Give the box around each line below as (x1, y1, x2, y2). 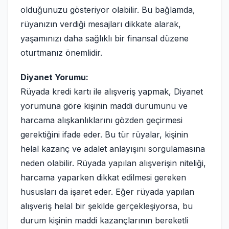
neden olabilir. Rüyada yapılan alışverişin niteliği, (20, 158, 206, 168)
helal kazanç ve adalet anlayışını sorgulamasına (20, 144, 205, 154)
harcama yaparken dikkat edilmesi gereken (20, 172, 186, 182)
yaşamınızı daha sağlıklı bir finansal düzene (20, 33, 189, 43)
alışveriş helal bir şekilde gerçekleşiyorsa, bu (20, 201, 193, 211)
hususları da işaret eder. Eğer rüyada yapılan (20, 187, 194, 197)
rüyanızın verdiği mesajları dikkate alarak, (20, 19, 181, 29)
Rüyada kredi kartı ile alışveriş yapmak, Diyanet (20, 86, 203, 97)
